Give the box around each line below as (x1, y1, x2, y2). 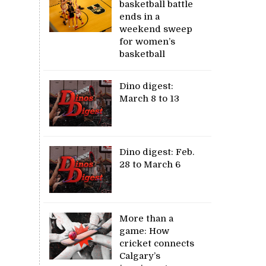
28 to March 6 (119, 159, 181, 170)
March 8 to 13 (119, 93, 180, 104)
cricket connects (119, 238, 195, 249)
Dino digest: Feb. (119, 147, 195, 158)
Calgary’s (119, 251, 161, 262)
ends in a (119, 11, 160, 22)
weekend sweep (119, 23, 193, 34)
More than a (119, 213, 174, 224)
